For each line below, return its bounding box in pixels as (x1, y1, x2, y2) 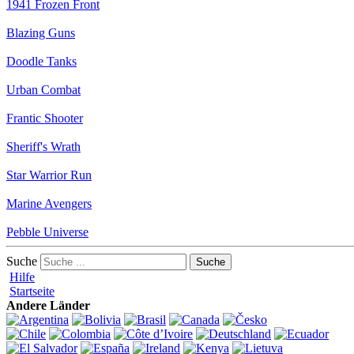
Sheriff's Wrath (6, 139, 81, 153)
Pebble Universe (6, 224, 88, 239)
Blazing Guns (6, 25, 75, 40)
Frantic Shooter (6, 111, 83, 125)
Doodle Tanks (6, 54, 77, 68)
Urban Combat (6, 82, 81, 96)
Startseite (9, 284, 55, 298)
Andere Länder (6, 298, 90, 312)
